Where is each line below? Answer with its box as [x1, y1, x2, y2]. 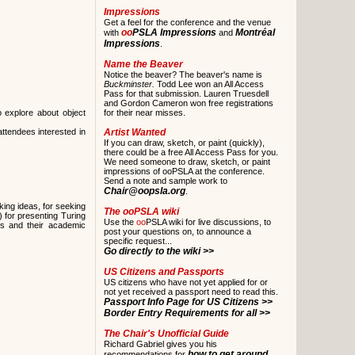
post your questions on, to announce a [103, 227, 251, 236]
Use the [103, 217, 136, 227]
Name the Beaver [103, 59, 183, 70]
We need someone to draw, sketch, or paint [103, 157, 270, 166]
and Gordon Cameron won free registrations [103, 98, 273, 108]
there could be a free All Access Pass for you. [103, 147, 278, 157]
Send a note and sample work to [103, 176, 227, 185]
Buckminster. [103, 79, 155, 89]
